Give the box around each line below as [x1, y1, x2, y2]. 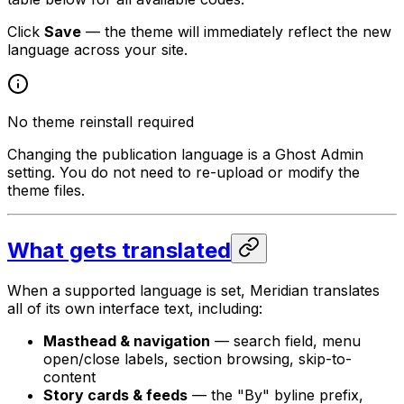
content [43, 368, 96, 387]
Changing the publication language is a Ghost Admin [7, 145, 363, 164]
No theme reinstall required [7, 113, 194, 132]
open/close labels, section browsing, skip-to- [43, 350, 352, 369]
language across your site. [7, 41, 188, 60]
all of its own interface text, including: [7, 299, 262, 318]
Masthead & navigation [43, 332, 210, 351]
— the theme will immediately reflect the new [81, 23, 391, 41]
